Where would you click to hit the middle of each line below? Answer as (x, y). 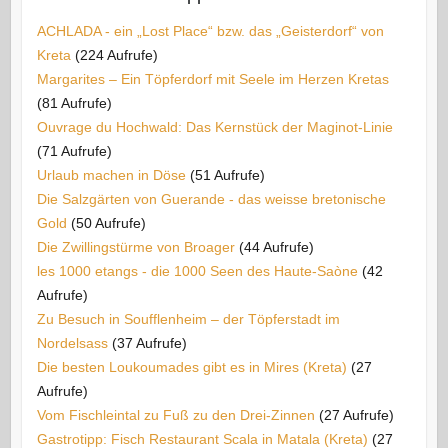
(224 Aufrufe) (116, 54)
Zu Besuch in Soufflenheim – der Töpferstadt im (188, 318)
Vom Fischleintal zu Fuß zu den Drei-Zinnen (175, 414)
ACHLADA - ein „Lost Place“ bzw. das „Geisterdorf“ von (210, 30)
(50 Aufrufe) (108, 222)
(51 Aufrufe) (227, 174)
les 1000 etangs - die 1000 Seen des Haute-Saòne (197, 270)
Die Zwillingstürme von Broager (135, 246)
